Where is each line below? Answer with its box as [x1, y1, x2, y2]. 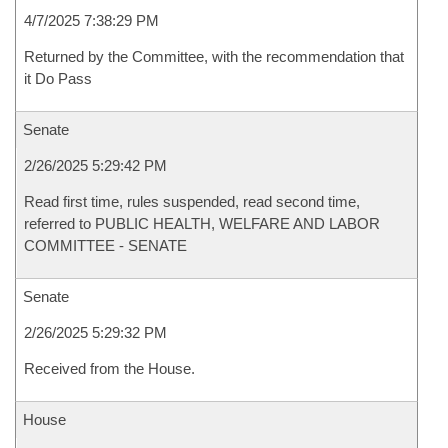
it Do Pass [24, 70, 92, 87]
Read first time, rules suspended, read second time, [24, 193, 360, 210]
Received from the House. [24, 360, 195, 377]
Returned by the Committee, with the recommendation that [24, 48, 404, 65]
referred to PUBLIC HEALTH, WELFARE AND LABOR [24, 215, 380, 232]
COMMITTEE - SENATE [24, 237, 187, 254]
